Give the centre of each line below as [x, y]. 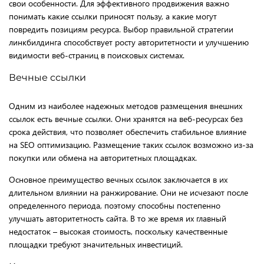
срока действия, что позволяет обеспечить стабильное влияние [128, 131]
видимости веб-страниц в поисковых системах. [97, 55]
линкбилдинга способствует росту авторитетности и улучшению [129, 42]
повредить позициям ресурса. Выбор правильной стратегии [121, 29]
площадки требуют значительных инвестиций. [96, 244]
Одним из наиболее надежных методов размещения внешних [126, 105]
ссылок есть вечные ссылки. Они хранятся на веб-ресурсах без [126, 118]
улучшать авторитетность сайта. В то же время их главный [118, 218]
